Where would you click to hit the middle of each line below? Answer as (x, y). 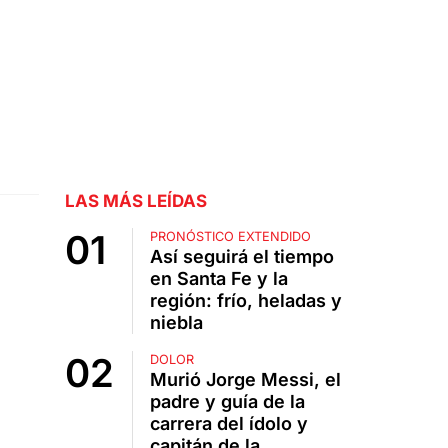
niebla (176, 323)
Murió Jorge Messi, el (245, 380)
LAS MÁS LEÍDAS (135, 201)
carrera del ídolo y (228, 424)
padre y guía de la (227, 402)
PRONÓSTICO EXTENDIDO (230, 237)
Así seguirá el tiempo (241, 257)
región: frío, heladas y (245, 301)
